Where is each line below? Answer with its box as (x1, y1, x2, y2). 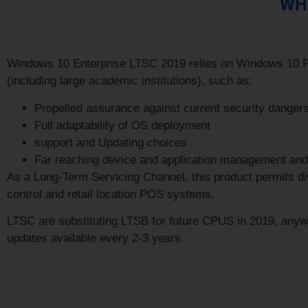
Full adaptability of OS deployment (34, 118, 210, 132)
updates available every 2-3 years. (7, 232, 184, 245)
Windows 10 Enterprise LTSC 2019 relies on (7, 57, 236, 71)
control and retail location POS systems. (7, 187, 214, 201)
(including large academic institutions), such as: (7, 74, 252, 88)
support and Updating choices (34, 135, 187, 149)
